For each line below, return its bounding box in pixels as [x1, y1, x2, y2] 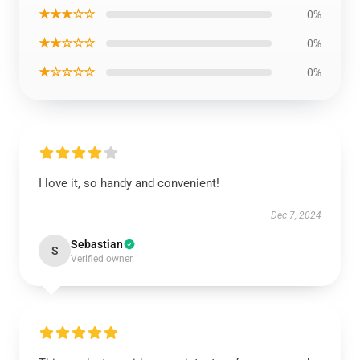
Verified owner [71, 253, 133, 264]
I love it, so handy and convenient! [39, 176, 219, 190]
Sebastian [71, 238, 123, 251]
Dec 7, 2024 [271, 210, 321, 221]
